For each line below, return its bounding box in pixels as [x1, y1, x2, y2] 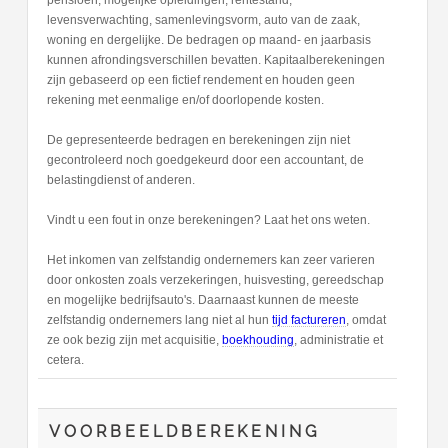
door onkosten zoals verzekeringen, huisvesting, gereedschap [46, 274, 384, 287]
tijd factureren [271, 314, 346, 327]
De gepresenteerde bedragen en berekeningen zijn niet [46, 134, 350, 147]
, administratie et [293, 334, 383, 347]
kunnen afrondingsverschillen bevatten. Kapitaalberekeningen [46, 54, 385, 67]
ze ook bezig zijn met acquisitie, [46, 334, 222, 347]
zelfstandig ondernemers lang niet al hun [46, 314, 272, 327]
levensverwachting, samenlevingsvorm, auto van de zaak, [46, 14, 360, 27]
